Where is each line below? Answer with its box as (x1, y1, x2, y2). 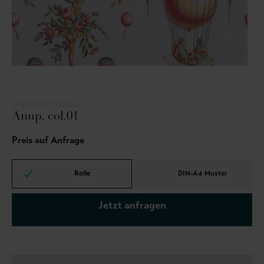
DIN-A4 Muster (177, 169, 227, 177)
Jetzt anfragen (98, 199, 166, 212)
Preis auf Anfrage (12, 134, 84, 146)
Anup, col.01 (12, 111, 78, 123)
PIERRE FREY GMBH (12, 100, 78, 109)
